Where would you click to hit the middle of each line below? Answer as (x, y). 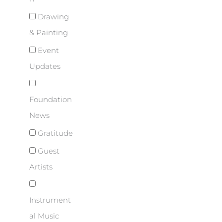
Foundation (51, 100)
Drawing (52, 17)
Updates (45, 66)
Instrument (50, 200)
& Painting (49, 32)
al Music (44, 216)
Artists (41, 167)
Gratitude (54, 133)
